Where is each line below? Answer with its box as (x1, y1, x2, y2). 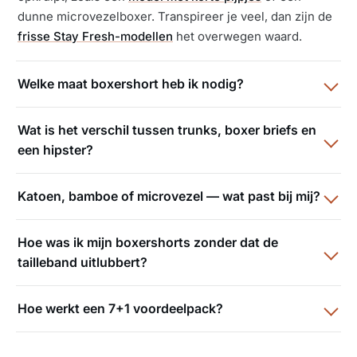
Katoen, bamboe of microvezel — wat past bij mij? (18, 188, 320, 205)
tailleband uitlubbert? (18, 254, 147, 271)
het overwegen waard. (173, 29, 302, 45)
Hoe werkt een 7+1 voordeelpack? (18, 300, 223, 317)
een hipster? (18, 142, 93, 159)
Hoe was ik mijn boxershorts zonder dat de (18, 234, 278, 251)
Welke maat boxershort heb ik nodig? (18, 76, 244, 92)
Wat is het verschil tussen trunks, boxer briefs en (18, 122, 316, 139)
